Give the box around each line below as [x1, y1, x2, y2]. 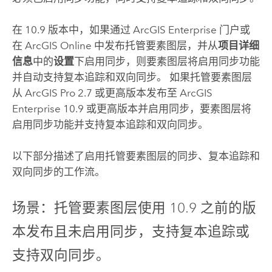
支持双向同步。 [12, 246, 110, 263]
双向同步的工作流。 [12, 166, 105, 178]
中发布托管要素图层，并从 [91, 39, 218, 52]
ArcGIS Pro [24, 87, 75, 100]
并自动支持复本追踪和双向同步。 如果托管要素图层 [12, 71, 252, 84]
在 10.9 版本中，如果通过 [12, 24, 133, 36]
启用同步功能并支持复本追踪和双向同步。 [12, 118, 208, 131]
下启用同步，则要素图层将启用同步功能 [73, 55, 260, 68]
